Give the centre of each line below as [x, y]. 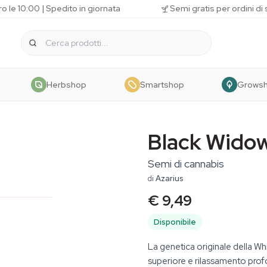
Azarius [169, 178]
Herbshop [67, 84]
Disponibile [175, 222]
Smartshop [162, 84]
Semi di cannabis [186, 164]
